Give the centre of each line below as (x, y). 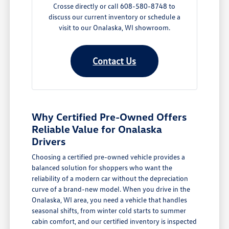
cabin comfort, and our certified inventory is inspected (114, 221)
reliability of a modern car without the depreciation (110, 178)
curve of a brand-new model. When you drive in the (111, 189)
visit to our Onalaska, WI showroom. (114, 28)
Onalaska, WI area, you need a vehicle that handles (110, 200)
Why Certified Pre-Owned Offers (109, 117)
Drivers (49, 141)
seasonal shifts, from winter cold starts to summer (109, 211)
